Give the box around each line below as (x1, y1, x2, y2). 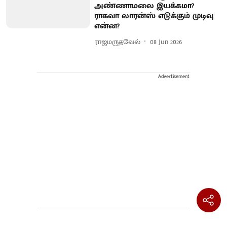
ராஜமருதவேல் (94, 35, 141, 48)
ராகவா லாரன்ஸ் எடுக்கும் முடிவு (94, 9, 214, 23)
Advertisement (158, 72, 190, 81)
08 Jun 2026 (150, 35, 182, 48)
